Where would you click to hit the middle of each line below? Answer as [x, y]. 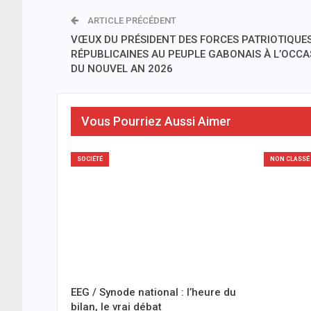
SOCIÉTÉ [90, 159]
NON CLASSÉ [289, 159]
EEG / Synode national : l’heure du [153, 292]
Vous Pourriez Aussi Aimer [156, 121]
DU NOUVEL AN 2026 [122, 68]
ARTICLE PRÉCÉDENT [131, 20]
